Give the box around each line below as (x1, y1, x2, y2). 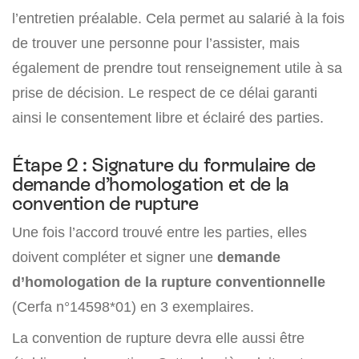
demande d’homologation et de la (12, 173, 289, 195)
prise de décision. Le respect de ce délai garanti (12, 84, 317, 101)
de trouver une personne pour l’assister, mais (12, 34, 300, 51)
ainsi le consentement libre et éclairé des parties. (12, 109, 324, 126)
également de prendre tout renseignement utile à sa (12, 59, 342, 76)
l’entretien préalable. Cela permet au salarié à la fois (12, 10, 345, 26)
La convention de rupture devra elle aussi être (12, 329, 305, 346)
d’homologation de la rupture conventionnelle (12, 273, 325, 290)
